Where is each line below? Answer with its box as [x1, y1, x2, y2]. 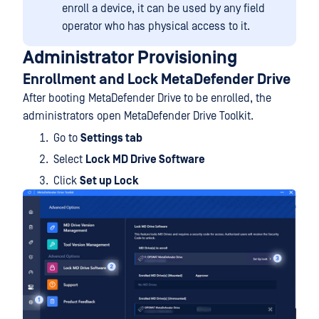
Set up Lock [80, 174, 139, 187]
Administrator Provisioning [23, 48, 237, 68]
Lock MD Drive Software [85, 153, 205, 166]
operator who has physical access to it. [62, 20, 250, 33]
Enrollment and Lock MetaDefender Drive [23, 71, 291, 88]
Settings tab [80, 132, 142, 145]
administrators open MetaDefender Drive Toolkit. [23, 110, 253, 122]
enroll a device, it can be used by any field [62, 2, 265, 15]
